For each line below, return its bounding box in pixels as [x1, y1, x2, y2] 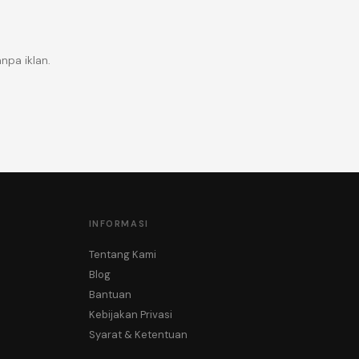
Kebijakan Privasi [88, 308, 172, 321]
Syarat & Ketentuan [88, 328, 188, 341]
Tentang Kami [88, 248, 156, 261]
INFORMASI [88, 218, 149, 229]
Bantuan [88, 288, 131, 301]
